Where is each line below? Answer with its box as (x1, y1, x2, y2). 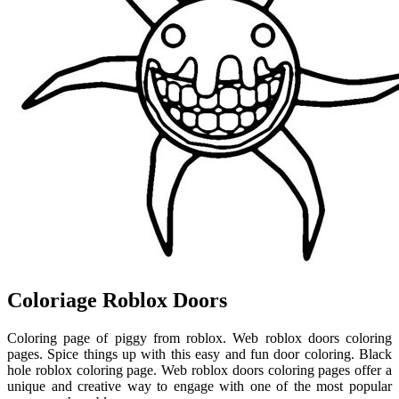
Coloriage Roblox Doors (7, 288, 227, 312)
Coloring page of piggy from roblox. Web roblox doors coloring (7, 330, 392, 346)
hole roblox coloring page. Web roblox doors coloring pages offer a (7, 362, 392, 378)
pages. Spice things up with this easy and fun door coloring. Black (7, 346, 392, 362)
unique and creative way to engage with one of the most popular (7, 378, 392, 394)
